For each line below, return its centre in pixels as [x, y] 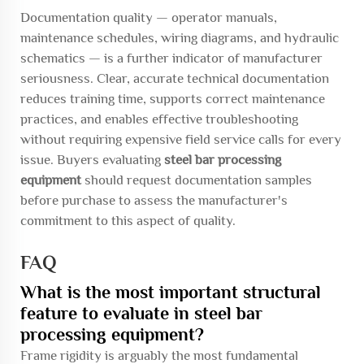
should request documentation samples [197, 180]
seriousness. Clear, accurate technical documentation [175, 78]
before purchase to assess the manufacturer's [154, 200]
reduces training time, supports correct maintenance [173, 99]
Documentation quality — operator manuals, [149, 17]
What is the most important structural [171, 292]
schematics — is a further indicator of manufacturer [171, 58]
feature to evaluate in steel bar [141, 313]
